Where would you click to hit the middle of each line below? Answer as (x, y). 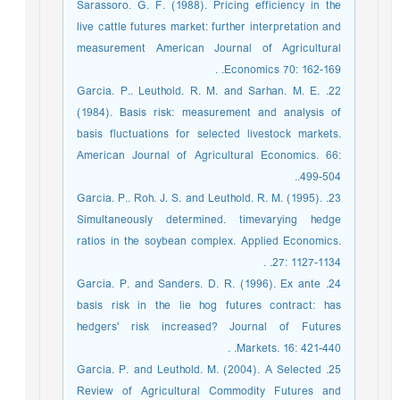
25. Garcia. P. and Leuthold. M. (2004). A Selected (204, 370)
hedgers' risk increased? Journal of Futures (213, 327)
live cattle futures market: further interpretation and (213, 27)
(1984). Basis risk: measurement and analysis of (213, 113)
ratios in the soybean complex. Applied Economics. (213, 242)
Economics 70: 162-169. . (287, 70)
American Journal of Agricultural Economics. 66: (213, 156)
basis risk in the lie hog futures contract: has (213, 306)
